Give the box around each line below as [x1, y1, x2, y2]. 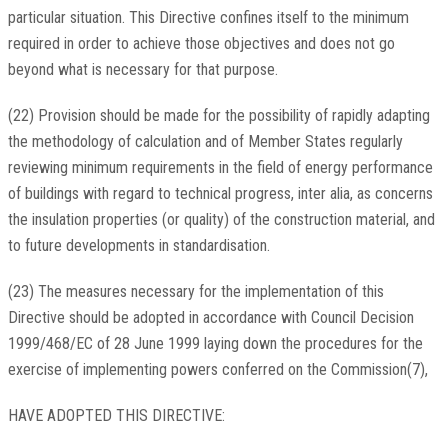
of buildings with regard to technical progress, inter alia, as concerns [7, 184, 433, 204]
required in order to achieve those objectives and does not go [7, 34, 395, 54]
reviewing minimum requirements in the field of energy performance [7, 158, 433, 178]
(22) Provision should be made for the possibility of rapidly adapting [7, 106, 430, 126]
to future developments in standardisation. [7, 236, 270, 256]
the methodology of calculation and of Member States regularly [7, 132, 403, 152]
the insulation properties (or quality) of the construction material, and [7, 210, 435, 230]
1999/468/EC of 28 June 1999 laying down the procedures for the [7, 334, 423, 354]
